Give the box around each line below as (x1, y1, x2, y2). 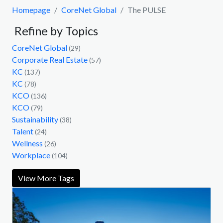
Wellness (12, 138, 43, 148)
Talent (12, 126, 33, 136)
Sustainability (12, 114, 58, 124)
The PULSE (127, 4, 166, 14)
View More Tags (18, 173, 74, 183)
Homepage (12, 4, 50, 14)
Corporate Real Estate (12, 54, 88, 64)
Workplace (12, 150, 50, 160)
